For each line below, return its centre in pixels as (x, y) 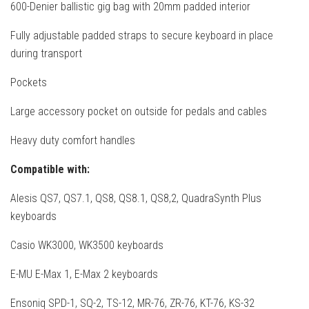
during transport (46, 53)
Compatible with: (50, 169)
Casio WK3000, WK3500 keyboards (87, 245)
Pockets (29, 82)
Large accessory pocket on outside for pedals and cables (139, 111)
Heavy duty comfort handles (73, 140)
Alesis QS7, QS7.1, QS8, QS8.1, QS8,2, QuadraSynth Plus (136, 198)
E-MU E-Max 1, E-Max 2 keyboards (84, 274)
